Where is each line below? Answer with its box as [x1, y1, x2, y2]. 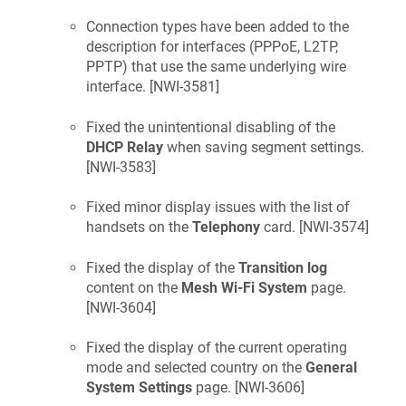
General [305, 359, 357, 376]
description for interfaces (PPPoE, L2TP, [86, 38, 338, 56]
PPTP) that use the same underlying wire [86, 58, 346, 76]
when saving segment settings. [163, 138, 364, 156]
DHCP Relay [86, 138, 163, 156]
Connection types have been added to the [86, 18, 349, 36]
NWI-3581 [153, 78, 216, 96]
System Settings [86, 379, 192, 396]
